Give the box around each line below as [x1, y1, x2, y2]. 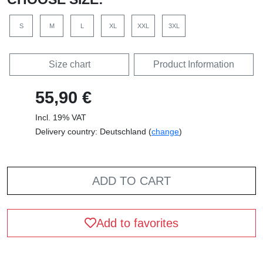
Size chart [48, 59, 90, 69]
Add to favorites [96, 216, 178, 230]
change [151, 126, 179, 136]
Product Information [153, 59, 234, 69]
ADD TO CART [92, 174, 171, 187]
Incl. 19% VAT [35, 112, 86, 122]
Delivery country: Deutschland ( [35, 126, 151, 136]
